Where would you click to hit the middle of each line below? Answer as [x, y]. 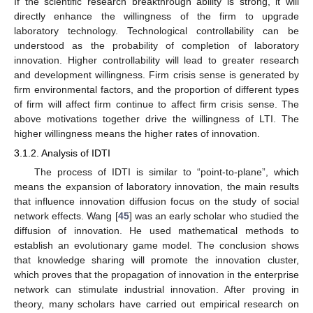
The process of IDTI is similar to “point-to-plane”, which [166, 172]
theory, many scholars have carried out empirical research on [156, 304]
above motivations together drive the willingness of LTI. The [156, 118]
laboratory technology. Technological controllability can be [156, 30]
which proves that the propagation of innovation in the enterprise [156, 274]
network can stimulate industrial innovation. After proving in [156, 289]
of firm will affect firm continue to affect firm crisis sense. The [156, 104]
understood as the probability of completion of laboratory [156, 45]
